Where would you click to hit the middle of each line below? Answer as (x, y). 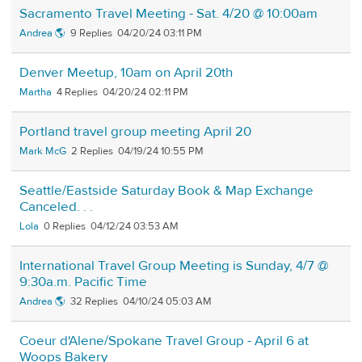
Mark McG (43, 152)
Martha (36, 93)
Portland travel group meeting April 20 (135, 132)
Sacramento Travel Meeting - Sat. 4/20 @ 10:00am (168, 14)
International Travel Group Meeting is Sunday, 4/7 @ (174, 266)
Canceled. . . (56, 207)
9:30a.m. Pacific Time (83, 282)
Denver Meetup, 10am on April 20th (126, 73)
